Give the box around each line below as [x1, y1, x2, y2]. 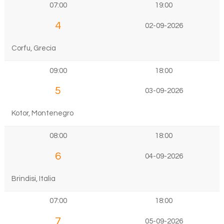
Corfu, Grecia [11, 44, 56, 52]
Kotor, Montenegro [11, 109, 73, 117]
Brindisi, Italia [11, 174, 55, 182]
